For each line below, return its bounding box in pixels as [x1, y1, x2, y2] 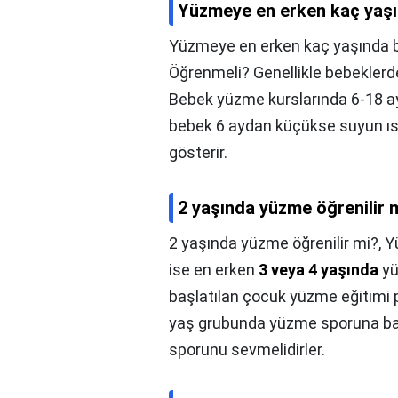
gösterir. [169, 143, 227, 163]
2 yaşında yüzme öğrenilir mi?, [169, 234, 385, 253]
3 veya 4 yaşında [259, 260, 378, 280]
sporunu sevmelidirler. [169, 340, 325, 360]
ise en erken [169, 260, 259, 280]
